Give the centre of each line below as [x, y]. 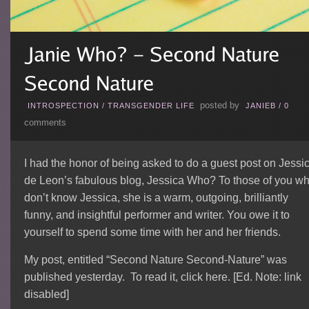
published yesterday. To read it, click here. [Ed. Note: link [162, 277]
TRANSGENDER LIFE [151, 105]
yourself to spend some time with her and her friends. [152, 232]
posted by [219, 105]
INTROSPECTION [63, 105]
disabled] [46, 294]
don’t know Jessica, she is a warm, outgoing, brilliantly [156, 197]
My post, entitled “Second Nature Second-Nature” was [155, 259]
